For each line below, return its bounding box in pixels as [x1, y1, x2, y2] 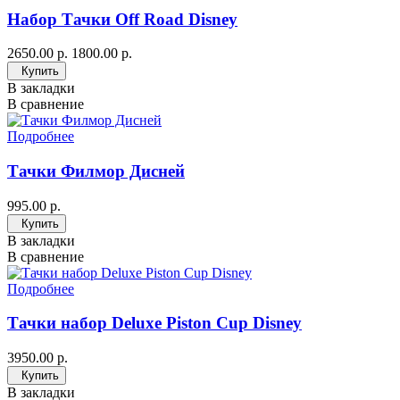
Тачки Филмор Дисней [7, 162, 185, 181]
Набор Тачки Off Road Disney [7, 9, 237, 29]
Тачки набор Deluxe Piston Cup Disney [7, 313, 302, 333]
